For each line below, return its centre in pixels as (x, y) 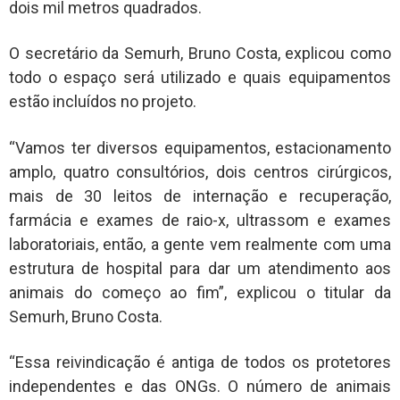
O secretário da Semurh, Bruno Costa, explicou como (200, 54)
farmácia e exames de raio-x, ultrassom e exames (200, 220)
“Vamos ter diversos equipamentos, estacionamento (200, 147)
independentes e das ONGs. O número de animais (200, 387)
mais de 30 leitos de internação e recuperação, (200, 196)
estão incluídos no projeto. (103, 102)
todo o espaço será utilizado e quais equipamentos (200, 78)
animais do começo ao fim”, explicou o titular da (200, 292)
